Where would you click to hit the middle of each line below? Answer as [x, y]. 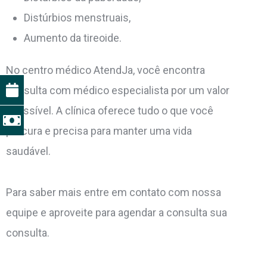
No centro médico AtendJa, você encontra [105, 70]
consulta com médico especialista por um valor [118, 91]
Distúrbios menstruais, [77, 18]
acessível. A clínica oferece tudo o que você [110, 111]
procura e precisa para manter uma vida [99, 131]
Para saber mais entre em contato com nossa [114, 193]
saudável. [28, 151]
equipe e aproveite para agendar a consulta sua [117, 213]
